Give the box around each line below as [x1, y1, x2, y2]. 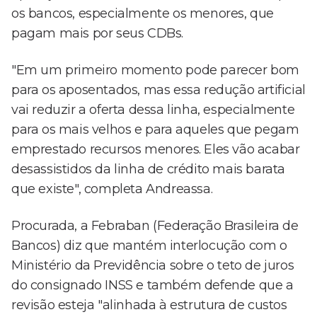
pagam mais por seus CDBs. [11, 25, 184, 42]
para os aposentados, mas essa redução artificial [11, 82, 306, 98]
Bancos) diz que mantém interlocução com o [11, 238, 287, 254]
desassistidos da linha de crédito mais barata [11, 161, 286, 178]
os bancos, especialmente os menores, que [11, 6, 275, 22]
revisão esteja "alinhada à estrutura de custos [11, 297, 287, 313]
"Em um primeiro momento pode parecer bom [11, 62, 300, 79]
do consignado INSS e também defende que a [11, 277, 294, 294]
